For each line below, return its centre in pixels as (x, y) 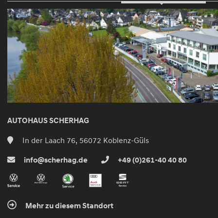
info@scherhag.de (55, 160)
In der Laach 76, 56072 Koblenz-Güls (85, 140)
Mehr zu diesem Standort (69, 206)
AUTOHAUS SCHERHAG (48, 120)
